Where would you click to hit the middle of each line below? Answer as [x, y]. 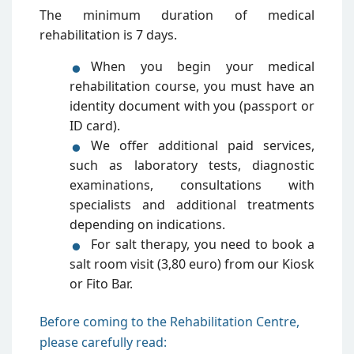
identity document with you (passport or [192, 105]
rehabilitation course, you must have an [192, 86]
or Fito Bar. [101, 283]
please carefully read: [103, 342]
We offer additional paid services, [203, 145]
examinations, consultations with [192, 185]
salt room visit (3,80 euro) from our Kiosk [192, 264]
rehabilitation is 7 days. [108, 34]
